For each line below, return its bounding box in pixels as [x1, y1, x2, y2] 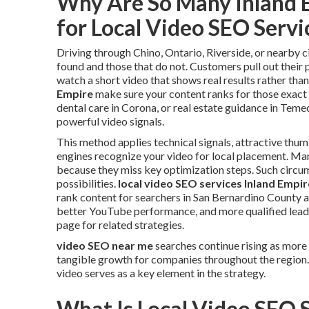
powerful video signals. [57, 114, 164, 128]
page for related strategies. [57, 218, 184, 231]
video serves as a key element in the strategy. [57, 266, 266, 279]
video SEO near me [57, 239, 153, 252]
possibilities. [57, 177, 118, 190]
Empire [57, 87, 93, 100]
